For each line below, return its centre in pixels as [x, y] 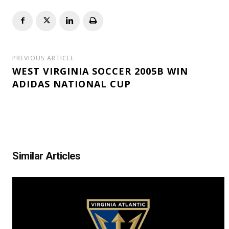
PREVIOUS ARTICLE [43, 58]
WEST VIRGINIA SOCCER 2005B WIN [100, 71]
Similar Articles [46, 156]
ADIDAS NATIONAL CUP [72, 84]
